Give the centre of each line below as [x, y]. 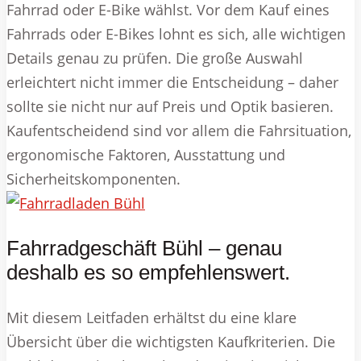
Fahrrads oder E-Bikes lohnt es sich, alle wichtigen [176, 34]
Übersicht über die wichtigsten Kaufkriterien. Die [171, 342]
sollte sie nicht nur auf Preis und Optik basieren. [170, 107]
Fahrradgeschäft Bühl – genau [144, 249]
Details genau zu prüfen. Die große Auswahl [155, 58]
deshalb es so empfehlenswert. [148, 273]
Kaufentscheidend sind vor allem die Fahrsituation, [179, 131]
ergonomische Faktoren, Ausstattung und [146, 155]
